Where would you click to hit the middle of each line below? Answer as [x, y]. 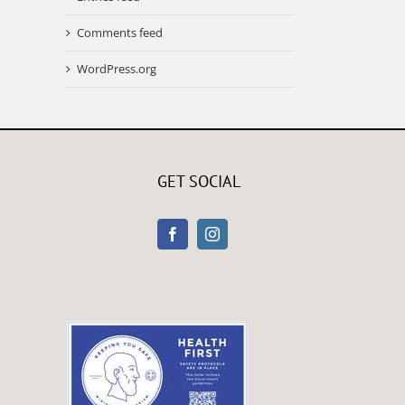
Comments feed [120, 32]
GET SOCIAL [198, 181]
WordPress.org [117, 68]
